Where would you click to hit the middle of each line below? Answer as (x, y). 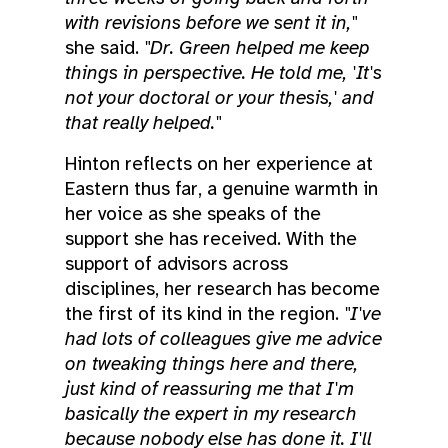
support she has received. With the (211, 238)
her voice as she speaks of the (193, 213)
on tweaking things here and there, (211, 363)
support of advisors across (176, 263)
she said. (104, 47)
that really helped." (143, 122)
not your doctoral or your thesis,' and (219, 97)
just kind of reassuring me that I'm (209, 388)
